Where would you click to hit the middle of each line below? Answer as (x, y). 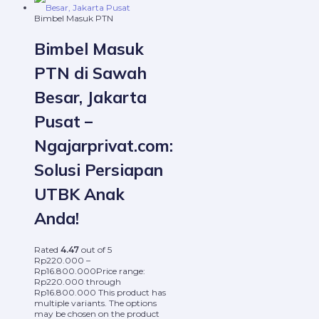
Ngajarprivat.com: (104, 146)
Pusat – (63, 122)
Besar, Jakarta (90, 98)
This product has (132, 293)
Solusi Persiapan (99, 170)
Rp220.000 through (78, 282)
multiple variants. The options (95, 303)
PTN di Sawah (90, 73)
